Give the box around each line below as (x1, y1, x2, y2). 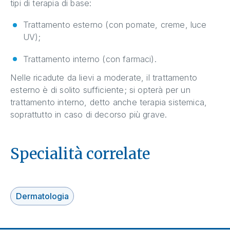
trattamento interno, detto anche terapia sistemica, (10, 97, 207, 108)
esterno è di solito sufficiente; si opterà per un (10, 85, 190, 95)
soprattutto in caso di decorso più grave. (10, 109, 167, 120)
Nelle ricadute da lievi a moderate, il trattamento (10, 72, 197, 83)
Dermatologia (15, 191, 69, 202)
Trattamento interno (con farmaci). (23, 53, 157, 64)
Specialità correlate (10, 144, 150, 164)
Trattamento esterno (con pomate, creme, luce (23, 20, 207, 30)
